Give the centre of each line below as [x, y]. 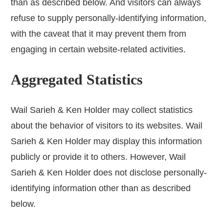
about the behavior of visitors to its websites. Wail [107, 126]
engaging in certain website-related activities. [99, 50]
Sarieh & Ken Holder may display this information [107, 142]
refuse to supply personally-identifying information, [109, 18]
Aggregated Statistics [77, 80]
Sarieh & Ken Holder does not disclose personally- [109, 173]
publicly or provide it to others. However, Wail [99, 157]
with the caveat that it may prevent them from [99, 34]
